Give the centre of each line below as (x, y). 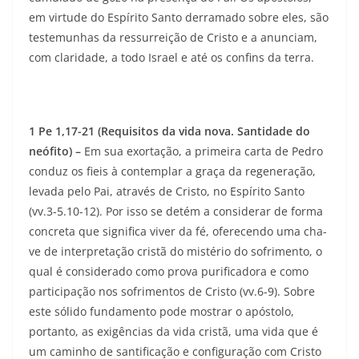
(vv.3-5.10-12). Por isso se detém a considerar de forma (176, 212)
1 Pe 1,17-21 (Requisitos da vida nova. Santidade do (169, 131)
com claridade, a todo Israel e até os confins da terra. (171, 58)
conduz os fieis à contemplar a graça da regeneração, (172, 171)
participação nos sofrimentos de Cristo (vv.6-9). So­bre (172, 292)
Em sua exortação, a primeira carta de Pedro (204, 151)
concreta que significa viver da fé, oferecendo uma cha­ (178, 232)
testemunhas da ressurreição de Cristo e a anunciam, (173, 38)
